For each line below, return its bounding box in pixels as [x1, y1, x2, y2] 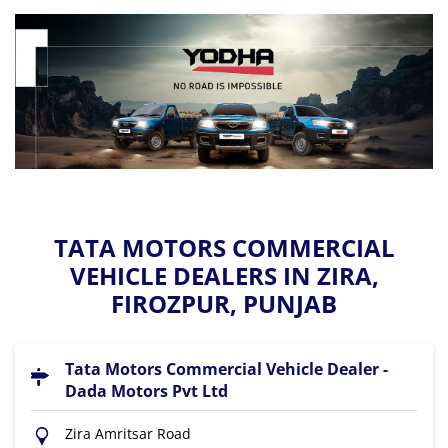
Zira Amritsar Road [65, 423, 191, 443]
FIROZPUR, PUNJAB [111, 286, 337, 320]
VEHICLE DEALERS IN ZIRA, [69, 258, 379, 292]
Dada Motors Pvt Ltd [65, 379, 228, 402]
